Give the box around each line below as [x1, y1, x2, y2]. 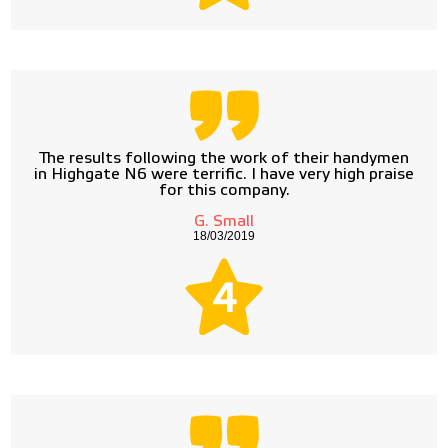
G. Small [194, 214, 254, 229]
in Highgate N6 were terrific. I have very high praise [34, 167, 414, 182]
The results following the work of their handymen [39, 151, 409, 166]
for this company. [158, 183, 290, 198]
